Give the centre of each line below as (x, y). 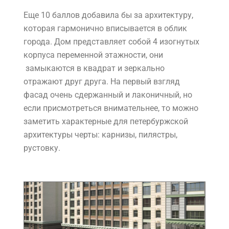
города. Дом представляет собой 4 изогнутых (111, 42)
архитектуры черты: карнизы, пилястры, (100, 135)
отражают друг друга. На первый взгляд (102, 82)
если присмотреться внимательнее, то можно (111, 108)
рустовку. (46, 148)
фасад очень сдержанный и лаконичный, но (108, 95)
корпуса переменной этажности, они (93, 55)
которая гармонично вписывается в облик (105, 28)
